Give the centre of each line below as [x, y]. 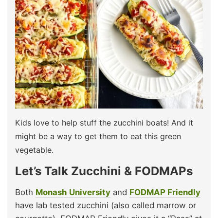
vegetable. [34, 150]
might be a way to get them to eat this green [98, 136]
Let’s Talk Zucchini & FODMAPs [104, 171]
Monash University [73, 192]
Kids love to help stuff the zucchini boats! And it [104, 122]
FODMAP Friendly [165, 192]
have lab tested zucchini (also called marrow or [106, 205]
